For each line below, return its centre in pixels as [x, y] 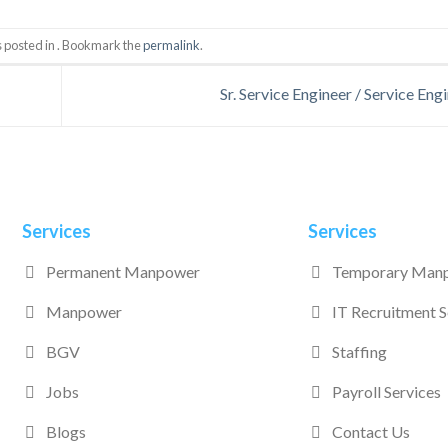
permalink [171, 44]
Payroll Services [386, 391]
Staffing [359, 351]
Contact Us [370, 431]
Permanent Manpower [123, 271]
